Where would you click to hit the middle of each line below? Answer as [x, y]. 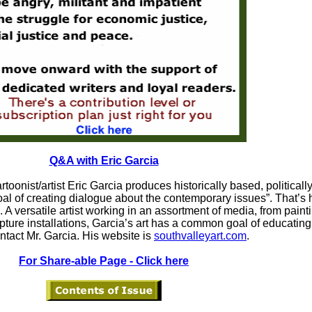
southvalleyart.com [200, 236]
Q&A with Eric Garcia [104, 161]
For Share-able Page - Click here [104, 261]
